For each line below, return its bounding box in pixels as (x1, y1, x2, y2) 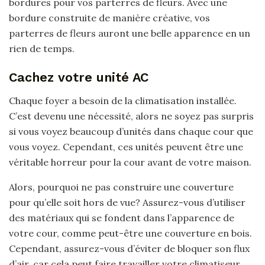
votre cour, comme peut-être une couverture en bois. (9, 227, 252, 240)
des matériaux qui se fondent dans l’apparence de (9, 212, 234, 224)
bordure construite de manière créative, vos (9, 11, 210, 24)
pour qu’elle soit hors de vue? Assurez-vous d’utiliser (9, 196, 245, 209)
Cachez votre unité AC (9, 70, 148, 85)
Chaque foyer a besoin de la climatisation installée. (9, 95, 237, 107)
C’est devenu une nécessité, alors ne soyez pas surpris (9, 110, 254, 122)
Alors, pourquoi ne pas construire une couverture (9, 181, 234, 193)
